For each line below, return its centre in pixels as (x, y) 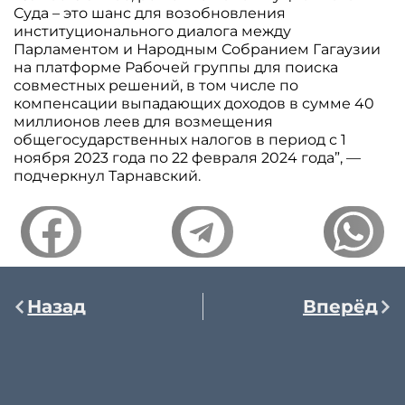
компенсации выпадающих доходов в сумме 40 (194, 104)
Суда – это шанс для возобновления (150, 14)
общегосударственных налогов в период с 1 (180, 140)
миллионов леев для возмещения (144, 122)
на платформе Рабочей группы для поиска (176, 68)
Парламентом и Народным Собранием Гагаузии (198, 50)
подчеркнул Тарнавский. (108, 176)
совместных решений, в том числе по (156, 86)
